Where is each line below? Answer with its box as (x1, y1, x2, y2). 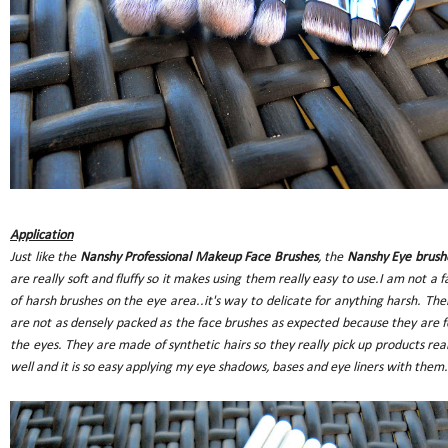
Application (10, 228, 73, 244)
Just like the (10, 250, 80, 266)
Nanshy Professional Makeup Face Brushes (79, 250, 318, 266)
